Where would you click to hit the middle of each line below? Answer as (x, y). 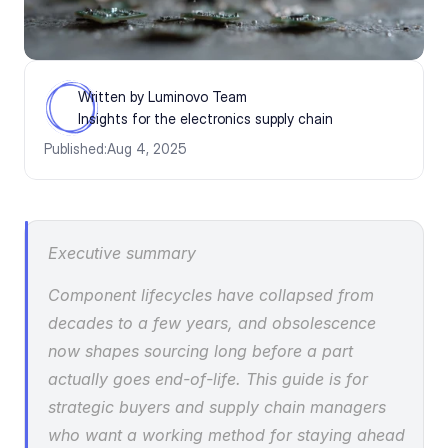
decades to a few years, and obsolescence (212, 323)
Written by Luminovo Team (162, 96)
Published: (75, 148)
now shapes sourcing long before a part (200, 351)
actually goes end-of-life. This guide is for (208, 379)
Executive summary (122, 253)
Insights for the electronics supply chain (205, 118)
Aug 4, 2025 (147, 148)
